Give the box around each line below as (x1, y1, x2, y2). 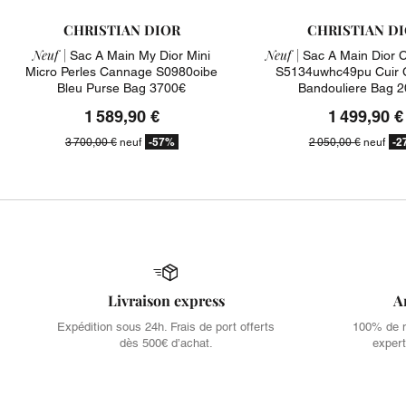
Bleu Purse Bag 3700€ (57, 80, 187, 95)
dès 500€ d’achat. (119, 336, 213, 350)
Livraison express (107, 291, 225, 310)
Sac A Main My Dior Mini (66, 47, 211, 63)
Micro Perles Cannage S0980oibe (25, 63, 218, 79)
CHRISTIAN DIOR (63, 20, 180, 39)
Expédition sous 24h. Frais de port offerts (57, 320, 275, 333)
